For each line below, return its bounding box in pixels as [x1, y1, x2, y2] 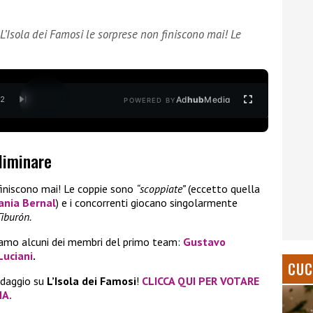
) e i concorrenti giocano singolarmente [56, 196, 238, 210]
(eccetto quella [185, 182, 260, 196]
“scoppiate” [136, 182, 185, 196]
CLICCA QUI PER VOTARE [142, 274, 259, 289]
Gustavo [180, 235, 226, 249]
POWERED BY [124, 96, 176, 104]
